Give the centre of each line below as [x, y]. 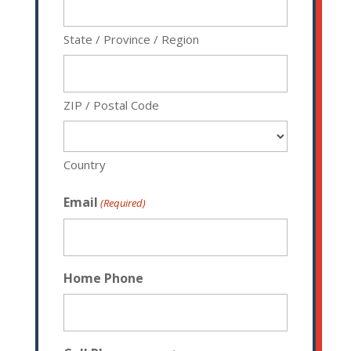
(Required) [123, 203]
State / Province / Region [131, 40]
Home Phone [103, 279]
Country [84, 165]
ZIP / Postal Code [111, 105]
